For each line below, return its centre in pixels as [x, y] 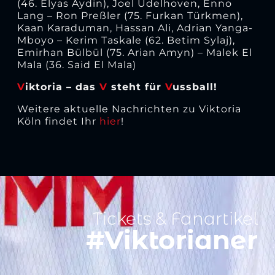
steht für [136, 87]
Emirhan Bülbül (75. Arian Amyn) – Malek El [134, 52]
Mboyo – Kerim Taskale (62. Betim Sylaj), [126, 40]
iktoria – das [62, 87]
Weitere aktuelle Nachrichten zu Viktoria [129, 109]
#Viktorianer [172, 240]
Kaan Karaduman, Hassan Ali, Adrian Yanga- [135, 28]
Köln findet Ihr [58, 121]
